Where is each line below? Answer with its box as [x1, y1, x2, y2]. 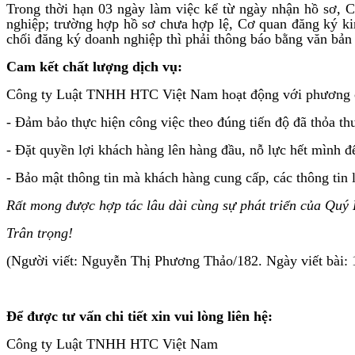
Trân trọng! [6, 224, 73, 241]
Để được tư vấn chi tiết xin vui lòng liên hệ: [6, 307, 273, 324]
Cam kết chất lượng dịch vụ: [6, 58, 182, 74]
